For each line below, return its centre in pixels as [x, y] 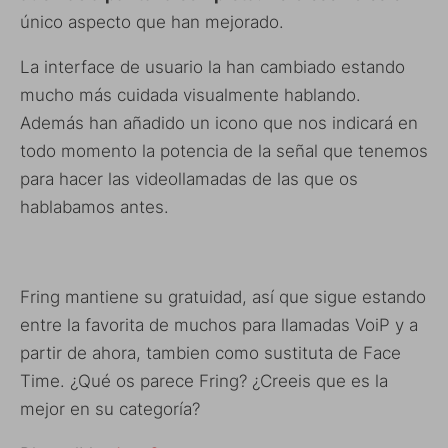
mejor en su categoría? [110, 409]
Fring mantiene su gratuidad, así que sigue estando [223, 297]
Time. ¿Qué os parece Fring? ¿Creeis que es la [204, 381]
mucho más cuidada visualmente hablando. [190, 95]
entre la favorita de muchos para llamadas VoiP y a [219, 325]
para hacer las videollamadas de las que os [189, 179]
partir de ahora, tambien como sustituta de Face [210, 353]
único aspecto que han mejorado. [152, 22]
